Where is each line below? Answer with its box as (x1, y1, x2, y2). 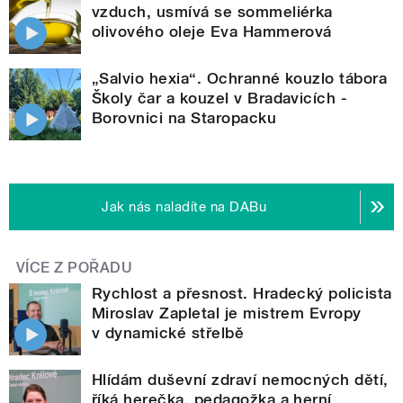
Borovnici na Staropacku (92, 109, 277, 128)
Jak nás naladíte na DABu (102, 199, 267, 216)
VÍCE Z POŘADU (16, 259, 133, 277)
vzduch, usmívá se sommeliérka (92, 3, 333, 22)
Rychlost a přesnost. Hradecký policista (92, 284, 392, 303)
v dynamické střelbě (92, 324, 245, 343)
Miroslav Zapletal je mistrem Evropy (92, 304, 362, 323)
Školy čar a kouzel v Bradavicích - (92, 89, 348, 108)
